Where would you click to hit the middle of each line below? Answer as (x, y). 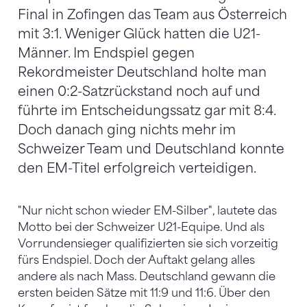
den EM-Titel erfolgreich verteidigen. (137, 168)
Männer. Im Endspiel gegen (106, 53)
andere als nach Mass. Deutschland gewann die (147, 276)
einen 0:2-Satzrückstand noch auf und (139, 91)
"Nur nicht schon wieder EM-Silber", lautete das (147, 210)
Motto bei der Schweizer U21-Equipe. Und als (141, 227)
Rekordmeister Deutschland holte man (142, 72)
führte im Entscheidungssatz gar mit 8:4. (147, 110)
